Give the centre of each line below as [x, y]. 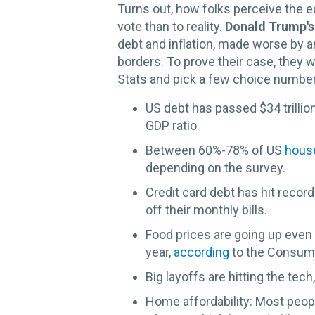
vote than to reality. [171, 27]
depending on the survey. [216, 168]
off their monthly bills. [206, 210]
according [201, 252]
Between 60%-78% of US [215, 150]
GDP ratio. [173, 126]
